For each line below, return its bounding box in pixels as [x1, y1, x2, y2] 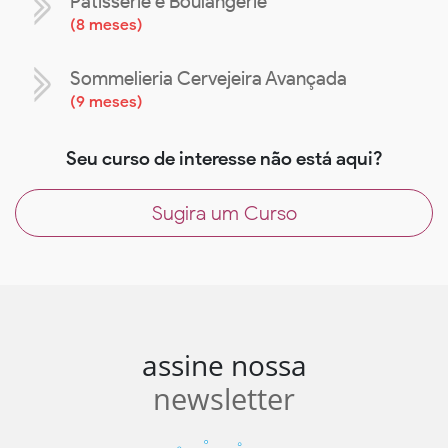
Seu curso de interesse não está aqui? [65, 147, 383, 171]
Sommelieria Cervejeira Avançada [70, 67, 347, 91]
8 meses [76, 15, 137, 35]
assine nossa [141, 346, 307, 385]
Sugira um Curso [151, 201, 297, 226]
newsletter [153, 379, 295, 419]
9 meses [76, 92, 137, 112]
